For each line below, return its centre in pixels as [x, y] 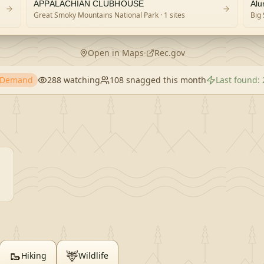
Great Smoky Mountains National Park [96, 15]
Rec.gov [169, 53]
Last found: [239, 80]
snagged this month [165, 80]
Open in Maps [115, 53]
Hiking [34, 255]
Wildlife [93, 255]
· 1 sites [172, 15]
